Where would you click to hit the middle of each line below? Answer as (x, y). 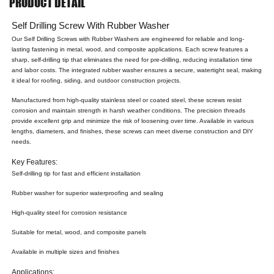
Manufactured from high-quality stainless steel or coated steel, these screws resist (127, 100)
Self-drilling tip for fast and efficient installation (76, 174)
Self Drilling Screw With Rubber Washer (91, 26)
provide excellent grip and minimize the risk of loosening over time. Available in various (133, 121)
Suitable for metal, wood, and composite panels (79, 232)
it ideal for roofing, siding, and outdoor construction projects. (97, 81)
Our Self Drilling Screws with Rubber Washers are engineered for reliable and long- (128, 39)
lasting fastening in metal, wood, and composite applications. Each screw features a (130, 50)
